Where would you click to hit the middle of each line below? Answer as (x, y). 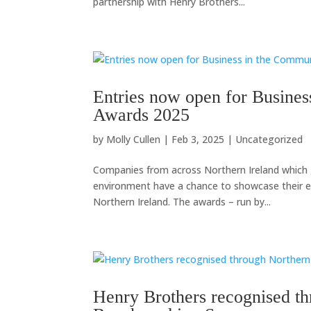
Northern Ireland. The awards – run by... (182, 202)
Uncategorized (269, 139)
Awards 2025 (142, 115)
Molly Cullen (134, 139)
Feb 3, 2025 (198, 139)
